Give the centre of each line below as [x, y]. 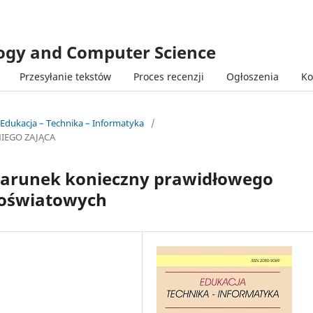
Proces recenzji [168, 76]
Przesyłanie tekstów [65, 76]
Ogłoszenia [252, 76]
